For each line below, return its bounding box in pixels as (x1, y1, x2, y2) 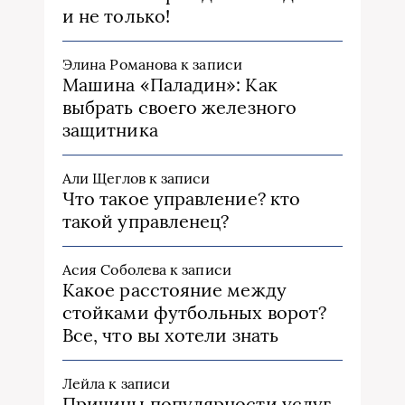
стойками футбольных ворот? (62, 300, 327, 324)
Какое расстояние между (62, 278, 287, 301)
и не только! (62, 4, 170, 27)
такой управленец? (62, 209, 230, 232)
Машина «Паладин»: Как (62, 72, 278, 96)
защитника (62, 118, 158, 141)
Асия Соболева (62, 259, 167, 278)
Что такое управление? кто (62, 186, 301, 210)
